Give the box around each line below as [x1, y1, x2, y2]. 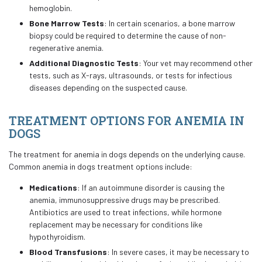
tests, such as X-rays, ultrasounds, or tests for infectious [29, 70, 232, 80]
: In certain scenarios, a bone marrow [104, 18, 235, 28]
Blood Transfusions [29, 247, 107, 257]
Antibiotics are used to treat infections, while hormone [29, 207, 222, 217]
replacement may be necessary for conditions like [29, 219, 202, 229]
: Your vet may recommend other [139, 58, 253, 68]
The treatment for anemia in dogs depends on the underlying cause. [9, 149, 245, 159]
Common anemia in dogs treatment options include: [9, 161, 192, 171]
